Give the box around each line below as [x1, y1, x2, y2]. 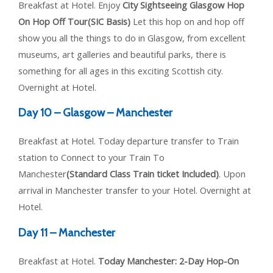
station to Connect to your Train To [18, 151, 165, 164]
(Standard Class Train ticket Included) [66, 168, 219, 180]
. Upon [219, 168, 246, 180]
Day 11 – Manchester [18, 225, 115, 240]
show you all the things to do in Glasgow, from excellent [18, 31, 246, 44]
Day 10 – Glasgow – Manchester [18, 105, 172, 120]
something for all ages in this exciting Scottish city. [18, 64, 223, 77]
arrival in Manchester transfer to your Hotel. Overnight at [18, 184, 251, 197]
